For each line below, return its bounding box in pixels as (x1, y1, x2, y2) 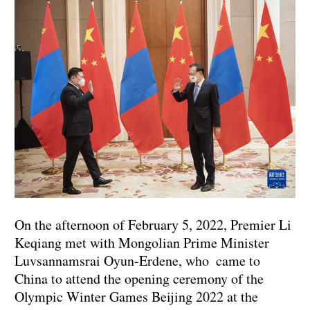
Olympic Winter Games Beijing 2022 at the (15, 286, 258, 306)
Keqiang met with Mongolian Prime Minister (15, 232, 269, 252)
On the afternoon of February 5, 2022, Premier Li (15, 215, 291, 234)
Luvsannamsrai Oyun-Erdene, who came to (15, 250, 260, 270)
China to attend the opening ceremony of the (15, 268, 264, 288)
